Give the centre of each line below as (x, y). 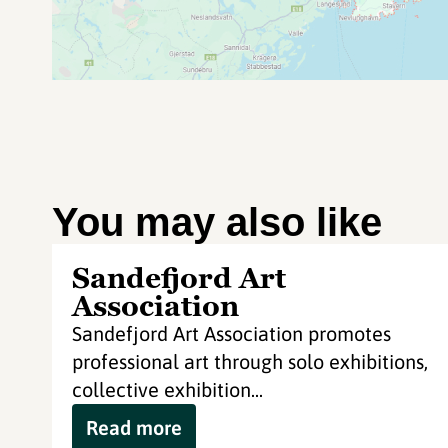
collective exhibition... (167, 389)
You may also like (217, 222)
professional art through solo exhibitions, (250, 361)
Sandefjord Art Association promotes (231, 333)
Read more (134, 427)
